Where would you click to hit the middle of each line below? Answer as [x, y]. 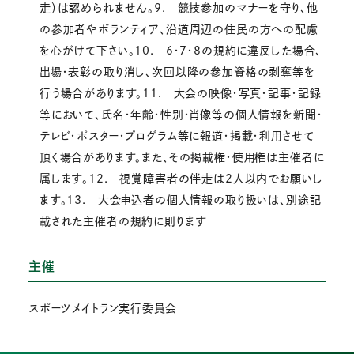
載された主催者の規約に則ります [122, 222]
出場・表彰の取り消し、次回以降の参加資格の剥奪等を [177, 72]
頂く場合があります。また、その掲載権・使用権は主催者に [182, 158]
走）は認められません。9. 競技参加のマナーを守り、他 [179, 8]
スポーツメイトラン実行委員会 [102, 308]
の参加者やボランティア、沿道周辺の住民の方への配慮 [179, 30]
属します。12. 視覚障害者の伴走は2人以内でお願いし [181, 179]
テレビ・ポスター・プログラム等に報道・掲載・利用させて [177, 136]
